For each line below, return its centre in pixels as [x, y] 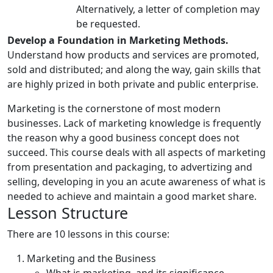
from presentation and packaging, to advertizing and [130, 167]
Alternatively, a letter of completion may [168, 9]
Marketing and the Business [91, 258]
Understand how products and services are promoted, [133, 55]
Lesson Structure [68, 213]
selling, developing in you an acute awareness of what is [136, 182]
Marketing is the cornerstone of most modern [114, 108]
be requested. [108, 24]
